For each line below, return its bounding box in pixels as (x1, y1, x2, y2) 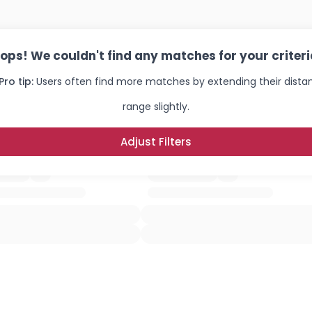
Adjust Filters (120, 134, 192, 149)
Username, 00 (13, 288, 96, 305)
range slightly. (123, 100, 189, 114)
